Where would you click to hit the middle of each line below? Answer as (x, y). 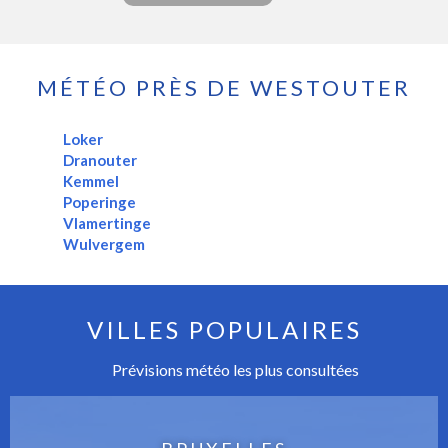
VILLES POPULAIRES (224, 330)
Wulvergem (103, 244)
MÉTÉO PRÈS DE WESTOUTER (224, 88)
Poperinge (99, 202)
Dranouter (99, 160)
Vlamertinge (106, 223)
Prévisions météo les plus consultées (234, 370)
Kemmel (90, 181)
